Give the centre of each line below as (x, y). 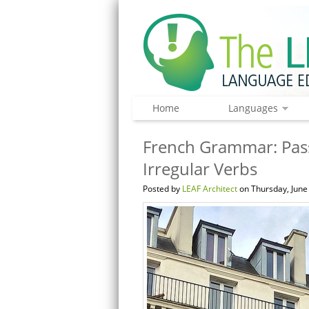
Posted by (162, 189)
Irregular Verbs (200, 169)
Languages (253, 108)
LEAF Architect (210, 189)
